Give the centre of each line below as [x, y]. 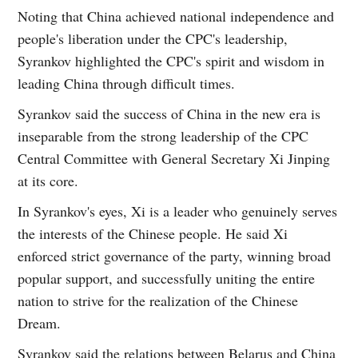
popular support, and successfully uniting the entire [167, 278]
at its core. [48, 180]
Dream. [40, 322]
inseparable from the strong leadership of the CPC [163, 135]
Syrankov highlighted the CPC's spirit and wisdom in [171, 60]
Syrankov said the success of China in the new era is [169, 113]
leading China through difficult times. [127, 83]
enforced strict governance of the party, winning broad [175, 255]
